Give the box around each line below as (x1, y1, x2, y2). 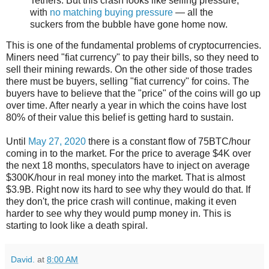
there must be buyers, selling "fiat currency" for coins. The (6, 76, 249, 87)
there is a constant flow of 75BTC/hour (86, 136, 250, 147)
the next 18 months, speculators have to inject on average (6, 160, 250, 171)
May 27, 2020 (28, 136, 86, 147)
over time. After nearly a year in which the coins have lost (6, 100, 246, 111)
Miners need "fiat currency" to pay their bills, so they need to (6, 52, 259, 63)
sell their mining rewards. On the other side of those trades (6, 64, 252, 75)
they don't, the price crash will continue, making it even (6, 196, 237, 207)
